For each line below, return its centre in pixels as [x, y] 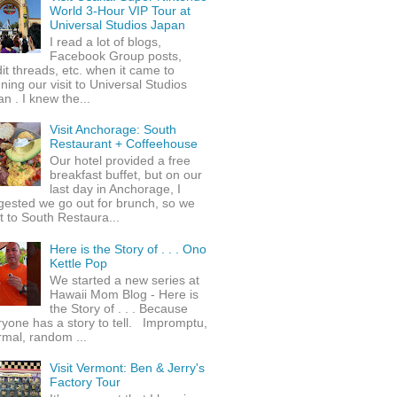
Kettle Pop [79, 263]
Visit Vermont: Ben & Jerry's [128, 368]
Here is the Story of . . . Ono [128, 249]
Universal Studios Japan [118, 24]
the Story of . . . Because [119, 308]
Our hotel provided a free [121, 161]
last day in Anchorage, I [116, 189]
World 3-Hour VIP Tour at [121, 10]
